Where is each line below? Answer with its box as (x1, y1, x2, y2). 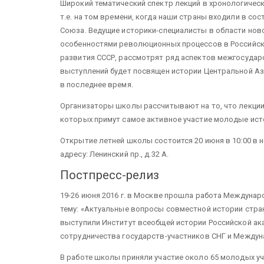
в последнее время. (60, 80, 133, 89)
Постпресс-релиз (60, 168, 160, 182)
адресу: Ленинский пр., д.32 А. (60, 150, 169, 159)
